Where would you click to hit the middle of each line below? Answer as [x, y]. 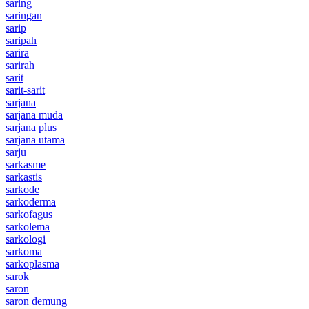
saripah [21, 40]
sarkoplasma [32, 263]
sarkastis [24, 177]
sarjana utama [35, 139]
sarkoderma [31, 201]
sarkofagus [29, 214]
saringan [24, 15]
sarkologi [26, 239]
